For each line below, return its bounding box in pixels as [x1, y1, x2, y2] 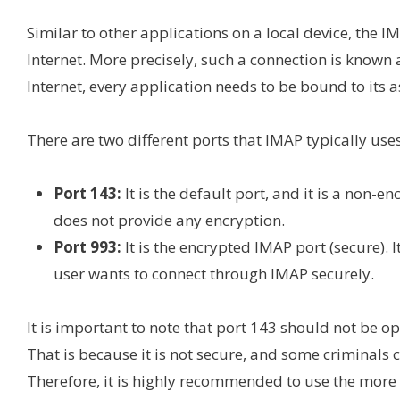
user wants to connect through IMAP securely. [54, 263, 374, 285]
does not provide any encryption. [54, 210, 288, 231]
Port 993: [54, 237, 125, 258]
